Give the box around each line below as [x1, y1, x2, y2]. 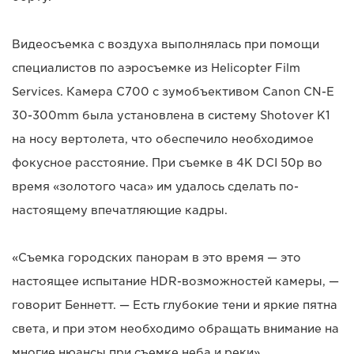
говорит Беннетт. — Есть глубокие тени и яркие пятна [12, 298, 337, 311]
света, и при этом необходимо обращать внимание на [12, 322, 339, 335]
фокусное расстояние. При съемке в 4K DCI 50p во [12, 156, 322, 169]
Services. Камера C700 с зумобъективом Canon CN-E [12, 85, 334, 98]
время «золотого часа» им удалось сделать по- [12, 179, 299, 193]
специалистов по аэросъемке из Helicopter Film [12, 61, 300, 74]
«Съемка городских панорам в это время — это [12, 250, 301, 264]
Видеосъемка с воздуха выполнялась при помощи [12, 37, 319, 51]
